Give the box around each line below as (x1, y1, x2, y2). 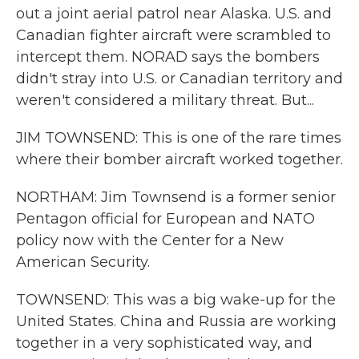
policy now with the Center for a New (16, 232, 284, 249)
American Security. (16, 253, 150, 271)
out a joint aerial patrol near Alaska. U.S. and (16, 5, 332, 22)
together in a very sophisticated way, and (16, 334, 313, 352)
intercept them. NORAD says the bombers (16, 48, 320, 66)
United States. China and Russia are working (16, 313, 337, 330)
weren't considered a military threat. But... (16, 91, 314, 109)
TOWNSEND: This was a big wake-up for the (16, 291, 336, 309)
